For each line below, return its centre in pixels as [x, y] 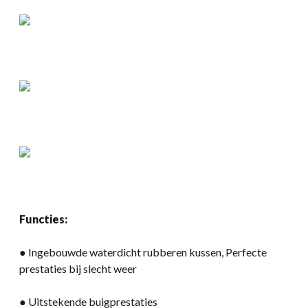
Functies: [43, 219]
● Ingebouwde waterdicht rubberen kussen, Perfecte [143, 252]
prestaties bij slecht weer [78, 268]
